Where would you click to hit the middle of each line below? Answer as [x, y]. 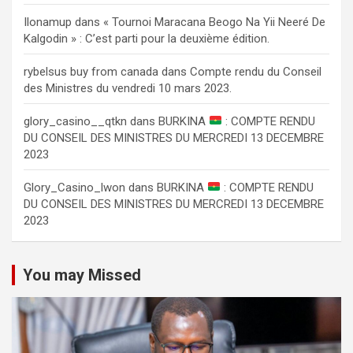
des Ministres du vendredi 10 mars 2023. [128, 88]
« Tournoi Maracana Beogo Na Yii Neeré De [214, 22]
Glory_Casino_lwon [74, 187]
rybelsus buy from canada [91, 71]
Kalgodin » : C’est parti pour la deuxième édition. [147, 38]
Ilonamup [48, 22]
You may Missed [82, 275]
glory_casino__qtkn [75, 121]
